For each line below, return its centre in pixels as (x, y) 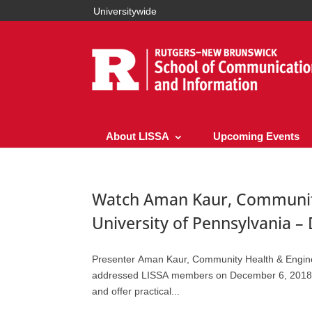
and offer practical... (136, 291)
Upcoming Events (256, 136)
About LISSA (138, 136)
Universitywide (125, 11)
